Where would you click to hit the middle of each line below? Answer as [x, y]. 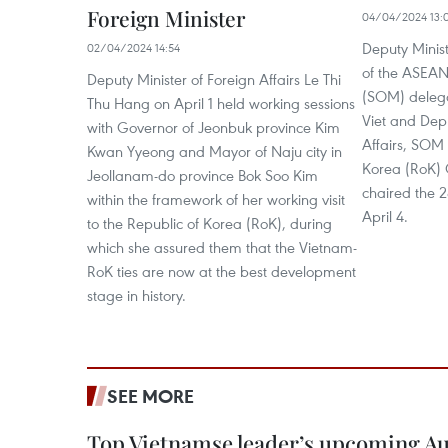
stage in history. [136, 294]
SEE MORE [150, 395]
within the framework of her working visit [216, 198]
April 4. [385, 215]
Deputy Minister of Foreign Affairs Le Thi [214, 78]
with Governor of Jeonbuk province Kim [213, 126]
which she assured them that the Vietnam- [222, 246]
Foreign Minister [166, 17]
